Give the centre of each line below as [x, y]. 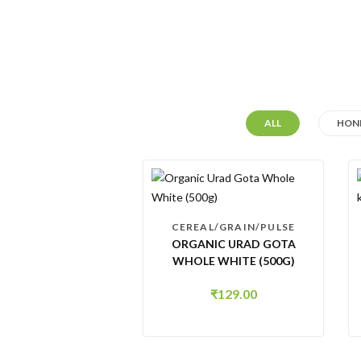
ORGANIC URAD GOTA [233, 244]
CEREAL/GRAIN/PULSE [233, 227]
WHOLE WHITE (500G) [233, 261]
